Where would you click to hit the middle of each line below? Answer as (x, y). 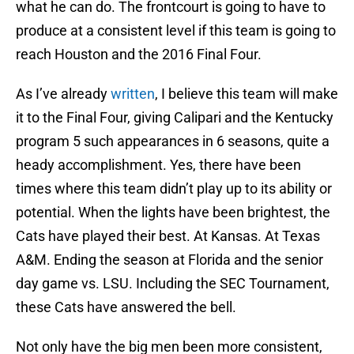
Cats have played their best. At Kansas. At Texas (168, 236)
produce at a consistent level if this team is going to (176, 31)
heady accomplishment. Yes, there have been (158, 165)
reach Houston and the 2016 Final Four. (139, 55)
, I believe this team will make (247, 94)
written (133, 94)
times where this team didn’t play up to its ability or (174, 189)
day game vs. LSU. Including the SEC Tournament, (173, 284)
